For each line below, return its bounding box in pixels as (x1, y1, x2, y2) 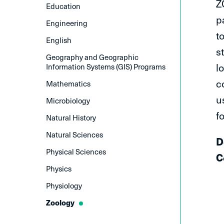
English (46, 34, 71, 45)
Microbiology (46, 95, 90, 106)
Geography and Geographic (46, 51, 138, 62)
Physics (46, 163, 71, 174)
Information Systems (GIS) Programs (46, 61, 165, 72)
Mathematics (46, 78, 90, 89)
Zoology (46, 197, 74, 208)
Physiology (46, 180, 82, 191)
